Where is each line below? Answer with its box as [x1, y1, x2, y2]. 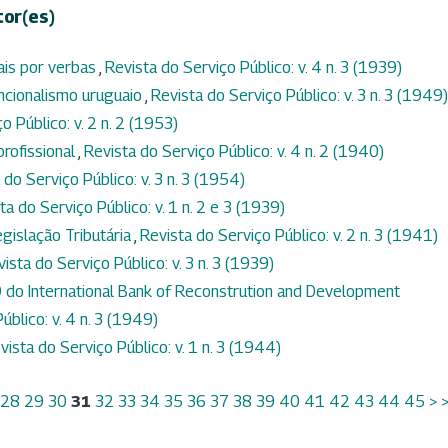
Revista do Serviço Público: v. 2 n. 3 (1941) [140, 226, 438, 246]
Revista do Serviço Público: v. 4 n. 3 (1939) [105, 58, 402, 78]
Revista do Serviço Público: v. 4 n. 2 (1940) [84, 142, 384, 162]
